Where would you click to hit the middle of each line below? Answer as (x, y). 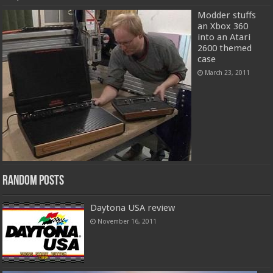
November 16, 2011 (127, 222)
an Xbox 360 (223, 27)
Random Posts (34, 182)
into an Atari (224, 37)
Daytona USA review (133, 208)
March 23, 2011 (228, 73)
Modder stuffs (227, 16)
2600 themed (225, 48)
